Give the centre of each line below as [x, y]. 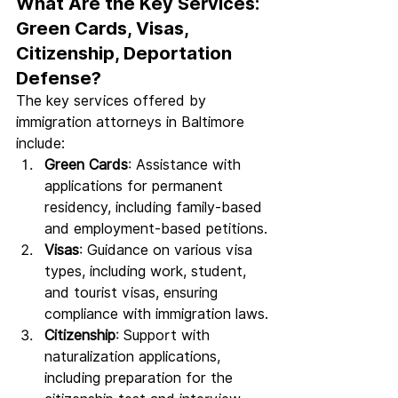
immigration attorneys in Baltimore [132, 123]
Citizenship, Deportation [126, 54]
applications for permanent [136, 187]
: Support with [165, 336]
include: [40, 144]
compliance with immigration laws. [156, 314]
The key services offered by [113, 101]
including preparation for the [141, 378]
